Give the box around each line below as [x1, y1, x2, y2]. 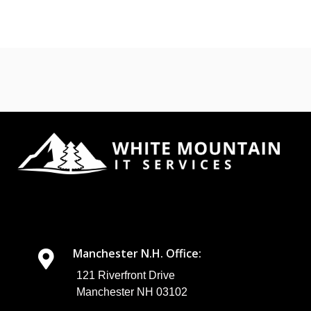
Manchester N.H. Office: [72, 246, 201, 262]
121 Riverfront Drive [76, 269, 175, 282]
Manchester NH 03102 [76, 286, 187, 299]
